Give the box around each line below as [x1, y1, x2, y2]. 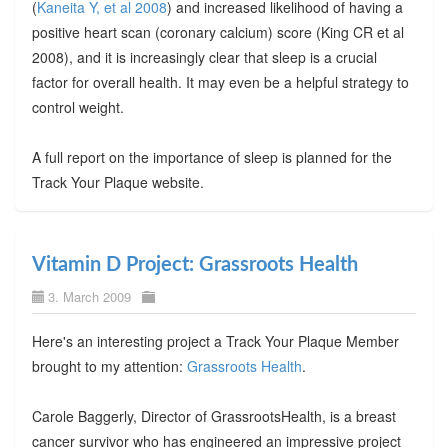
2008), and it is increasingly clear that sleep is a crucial [31, 46, 377, 67]
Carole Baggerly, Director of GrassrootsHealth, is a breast [31, 405, 396, 426]
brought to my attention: [31, 355, 187, 376]
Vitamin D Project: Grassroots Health [31, 254, 358, 275]
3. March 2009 [47, 286, 131, 306]
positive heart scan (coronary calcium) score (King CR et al [31, 21, 404, 42]
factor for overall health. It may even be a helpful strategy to [31, 71, 409, 92]
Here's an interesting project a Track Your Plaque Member [31, 330, 399, 351]
